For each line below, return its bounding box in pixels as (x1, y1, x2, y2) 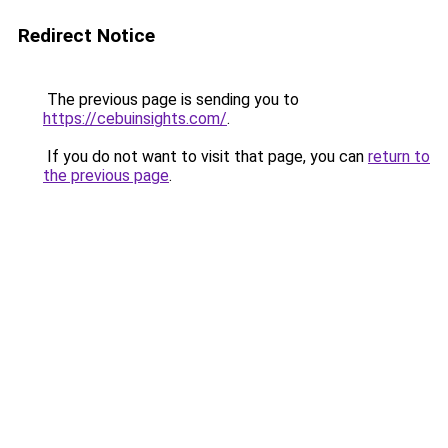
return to (368, 147, 430, 166)
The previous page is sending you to (43, 90, 299, 109)
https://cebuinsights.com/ (43, 109, 227, 128)
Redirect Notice (18, 24, 155, 47)
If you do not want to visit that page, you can (43, 147, 368, 166)
